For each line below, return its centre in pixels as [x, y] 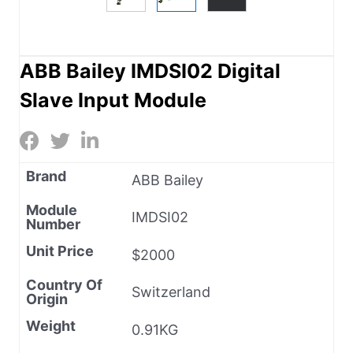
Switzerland [171, 292]
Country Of [64, 284]
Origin [47, 299]
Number [53, 224]
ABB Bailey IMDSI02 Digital [150, 71]
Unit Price [60, 251]
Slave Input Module [113, 100]
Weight [51, 325]
